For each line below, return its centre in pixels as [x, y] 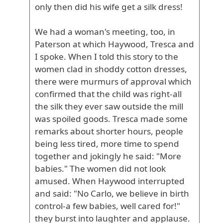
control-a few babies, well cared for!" [108, 206]
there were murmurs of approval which [113, 81]
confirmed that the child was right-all [108, 94]
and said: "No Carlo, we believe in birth [112, 193]
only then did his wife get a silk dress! [109, 7]
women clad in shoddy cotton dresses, [111, 69]
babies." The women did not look [100, 168]
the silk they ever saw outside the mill [109, 106]
